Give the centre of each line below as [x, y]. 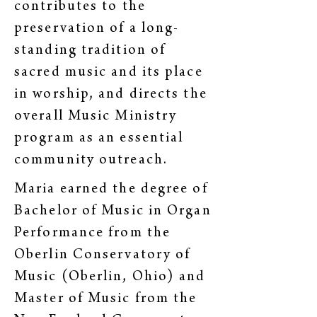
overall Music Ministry [96, 117]
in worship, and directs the [111, 95]
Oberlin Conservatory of [103, 256]
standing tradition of [90, 51]
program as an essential [99, 139]
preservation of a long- [97, 29]
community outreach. [93, 161]
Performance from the [93, 234]
